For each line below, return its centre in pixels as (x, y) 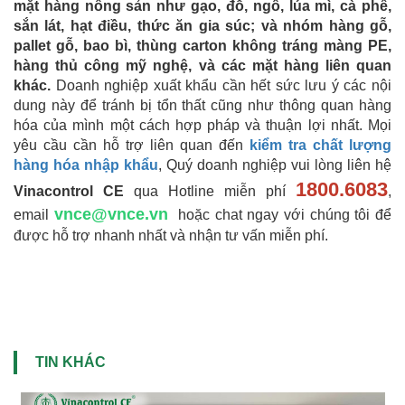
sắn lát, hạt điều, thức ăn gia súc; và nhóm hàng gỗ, (202, 26)
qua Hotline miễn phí (210, 192)
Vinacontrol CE (69, 192)
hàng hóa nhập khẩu (86, 165)
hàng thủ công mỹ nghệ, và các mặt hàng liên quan (202, 66)
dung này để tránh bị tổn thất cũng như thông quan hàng (202, 106)
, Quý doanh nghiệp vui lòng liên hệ (275, 165)
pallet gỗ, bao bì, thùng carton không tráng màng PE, (202, 46)
